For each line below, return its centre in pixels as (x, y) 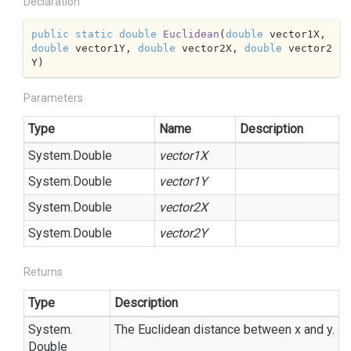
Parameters (53, 98)
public (50, 34)
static (94, 34)
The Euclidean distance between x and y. (224, 329)
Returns (43, 272)
